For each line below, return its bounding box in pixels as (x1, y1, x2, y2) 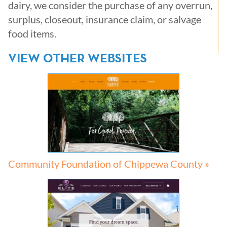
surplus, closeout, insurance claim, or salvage (8, 13, 201, 25)
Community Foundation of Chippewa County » (8, 157, 209, 170)
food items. (8, 27, 56, 40)
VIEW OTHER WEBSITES (8, 53, 147, 65)
